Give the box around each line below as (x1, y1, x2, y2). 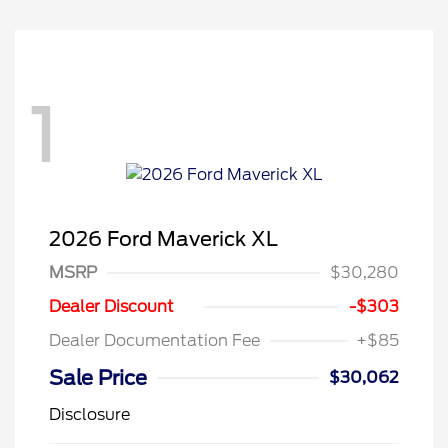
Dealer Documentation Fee (49, 331, 260, 351)
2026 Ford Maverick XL (49, 227, 278, 252)
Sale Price (49, 366, 147, 391)
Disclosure (49, 405, 130, 425)
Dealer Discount (49, 297, 174, 317)
